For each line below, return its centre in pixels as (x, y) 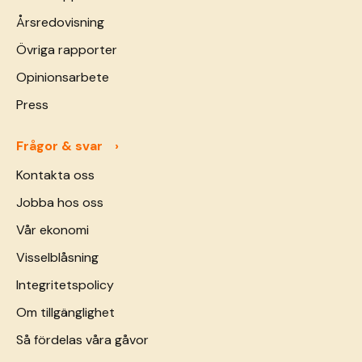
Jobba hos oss (60, 202)
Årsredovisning (60, 22)
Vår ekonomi (53, 230)
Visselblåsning (57, 257)
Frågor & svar (59, 146)
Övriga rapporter (67, 50)
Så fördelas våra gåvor (82, 340)
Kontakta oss (55, 175)
